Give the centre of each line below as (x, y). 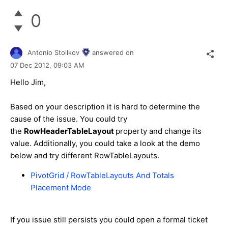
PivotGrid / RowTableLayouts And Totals (102, 176)
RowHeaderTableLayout (70, 131)
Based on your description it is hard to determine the (105, 107)
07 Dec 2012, (32, 65)
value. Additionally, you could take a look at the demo (105, 144)
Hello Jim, (28, 82)
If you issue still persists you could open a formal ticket (109, 220)
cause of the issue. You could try (69, 119)
